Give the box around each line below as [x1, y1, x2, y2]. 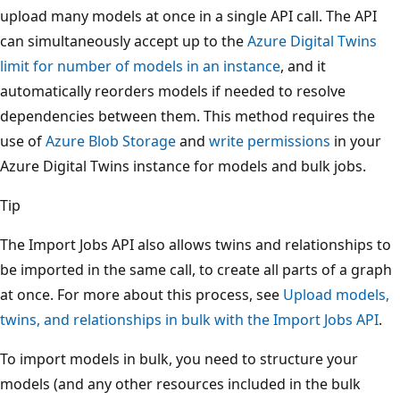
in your [330, 130, 381, 151]
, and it [280, 55, 326, 76]
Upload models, [283, 284, 389, 304]
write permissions [209, 130, 330, 151]
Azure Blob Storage [46, 130, 176, 151]
